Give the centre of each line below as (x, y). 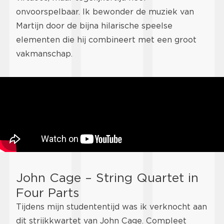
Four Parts (47, 193)
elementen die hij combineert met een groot (106, 40)
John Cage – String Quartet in (107, 178)
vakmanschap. (44, 54)
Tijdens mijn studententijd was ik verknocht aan (111, 207)
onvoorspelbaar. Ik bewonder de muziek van (105, 12)
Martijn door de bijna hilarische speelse (94, 26)
